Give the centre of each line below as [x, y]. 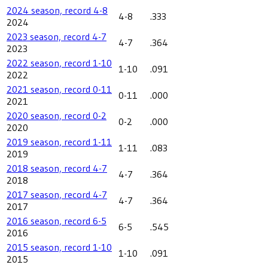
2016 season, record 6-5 [57, 220]
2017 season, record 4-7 [57, 194]
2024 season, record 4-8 [57, 10]
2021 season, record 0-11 [59, 89]
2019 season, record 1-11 [59, 141]
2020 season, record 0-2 [57, 115]
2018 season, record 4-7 [57, 168]
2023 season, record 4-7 [57, 36]
